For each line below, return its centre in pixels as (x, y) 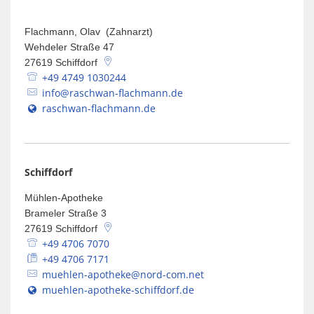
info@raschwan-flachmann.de (112, 93)
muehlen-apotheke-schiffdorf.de (118, 290)
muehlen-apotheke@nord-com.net (123, 274)
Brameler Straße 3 (66, 213)
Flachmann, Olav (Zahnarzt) (89, 32)
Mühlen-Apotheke (64, 198)
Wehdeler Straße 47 (69, 47)
